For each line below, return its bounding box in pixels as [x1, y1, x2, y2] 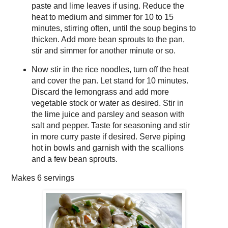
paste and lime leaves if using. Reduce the [31, 1, 184, 10]
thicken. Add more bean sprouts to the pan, [31, 35, 185, 44]
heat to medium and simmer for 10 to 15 [31, 12, 174, 21]
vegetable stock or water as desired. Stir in [31, 99, 184, 108]
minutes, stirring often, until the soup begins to [31, 23, 196, 33]
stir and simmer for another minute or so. [31, 46, 176, 55]
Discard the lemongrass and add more [31, 88, 169, 97]
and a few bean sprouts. [31, 155, 118, 164]
